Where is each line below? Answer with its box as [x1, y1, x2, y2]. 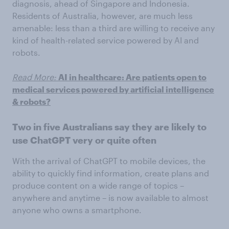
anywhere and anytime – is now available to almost [12, 193, 209, 202]
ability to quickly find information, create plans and [12, 168, 209, 178]
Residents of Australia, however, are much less [12, 11, 193, 20]
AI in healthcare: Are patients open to [58, 72, 207, 82]
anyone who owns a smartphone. [12, 205, 142, 215]
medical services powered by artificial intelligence [12, 84, 214, 94]
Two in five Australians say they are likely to [12, 121, 207, 132]
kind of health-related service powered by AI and [12, 35, 199, 45]
